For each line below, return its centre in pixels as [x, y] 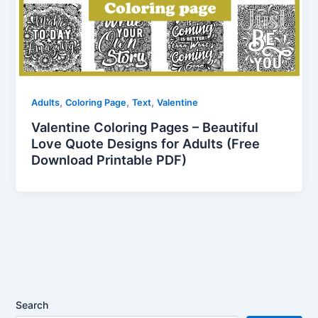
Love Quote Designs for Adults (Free [146, 144]
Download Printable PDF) [109, 160]
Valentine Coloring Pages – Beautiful [145, 127]
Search [32, 305]
